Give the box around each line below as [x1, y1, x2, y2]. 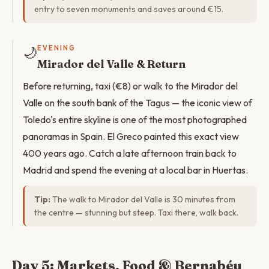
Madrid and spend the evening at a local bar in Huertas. [23, 164, 248, 176]
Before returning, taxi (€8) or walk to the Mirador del [23, 80, 238, 92]
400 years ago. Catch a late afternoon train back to [23, 147, 237, 159]
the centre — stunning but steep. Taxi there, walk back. [34, 207, 238, 218]
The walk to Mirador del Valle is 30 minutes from [50, 194, 235, 205]
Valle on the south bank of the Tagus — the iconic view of [23, 97, 252, 109]
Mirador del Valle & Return [37, 57, 186, 71]
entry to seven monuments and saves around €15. [34, 4, 223, 14]
